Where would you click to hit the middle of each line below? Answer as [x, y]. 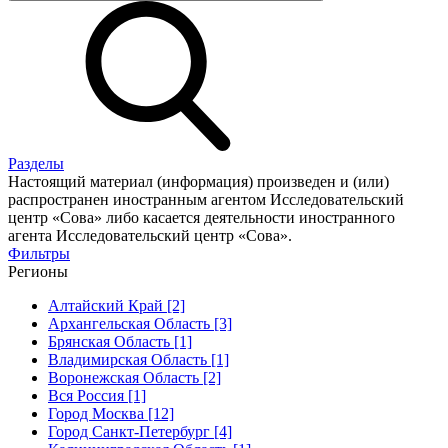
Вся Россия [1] [97, 395]
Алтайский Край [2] [116, 305]
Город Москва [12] [111, 413]
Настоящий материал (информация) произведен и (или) [198, 181]
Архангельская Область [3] [140, 323]
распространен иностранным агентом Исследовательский [206, 199]
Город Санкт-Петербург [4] [140, 431]
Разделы [36, 163]
